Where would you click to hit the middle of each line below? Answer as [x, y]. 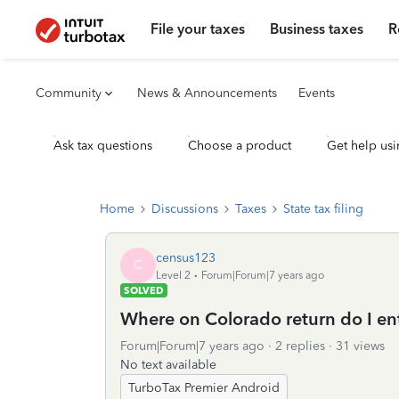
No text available [168, 365]
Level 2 [173, 275]
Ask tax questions [103, 146]
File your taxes [198, 29]
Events [317, 93]
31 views [360, 346]
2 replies [300, 346]
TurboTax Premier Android [204, 388]
